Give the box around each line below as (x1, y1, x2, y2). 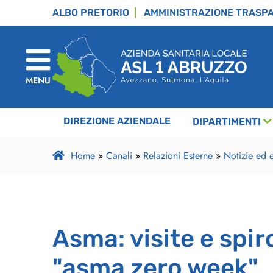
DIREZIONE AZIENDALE (63, 115, 171, 127)
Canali (105, 149, 132, 163)
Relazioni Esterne (143, 149, 213, 163)
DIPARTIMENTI (193, 116, 261, 128)
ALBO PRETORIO (52, 7, 129, 18)
